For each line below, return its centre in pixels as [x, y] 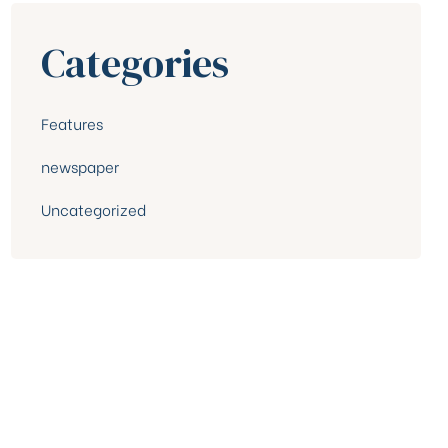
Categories [135, 63]
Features [72, 123]
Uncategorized [93, 208]
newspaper [80, 165]
